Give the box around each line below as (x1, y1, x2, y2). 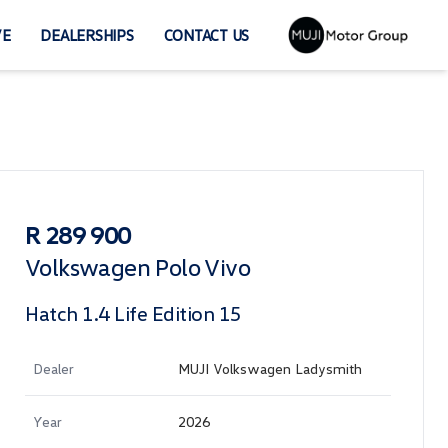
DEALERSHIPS (40, 26, 134, 44)
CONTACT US (163, 26, 249, 44)
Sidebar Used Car (24, 204, 174, 228)
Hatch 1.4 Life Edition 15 (25, 301, 242, 325)
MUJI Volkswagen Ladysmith (178, 360, 362, 377)
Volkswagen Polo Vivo (25, 252, 250, 281)
